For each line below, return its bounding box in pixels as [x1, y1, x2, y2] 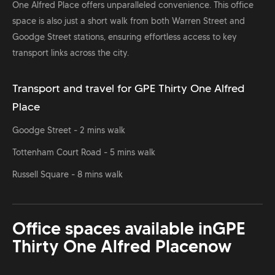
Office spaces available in [12, 218, 212, 240]
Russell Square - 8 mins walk [12, 169, 123, 180]
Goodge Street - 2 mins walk [12, 125, 125, 136]
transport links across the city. [12, 47, 129, 59]
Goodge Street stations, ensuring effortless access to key [12, 31, 237, 43]
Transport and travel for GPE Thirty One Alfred [12, 82, 244, 96]
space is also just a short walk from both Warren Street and [12, 15, 245, 27]
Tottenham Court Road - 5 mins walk [12, 147, 155, 158]
